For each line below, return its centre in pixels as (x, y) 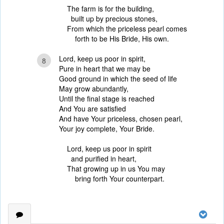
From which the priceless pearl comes (127, 28)
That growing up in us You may (116, 168)
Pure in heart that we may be (105, 68)
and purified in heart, (102, 158)
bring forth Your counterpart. (116, 178)
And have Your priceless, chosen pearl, (121, 118)
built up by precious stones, (112, 18)
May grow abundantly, (94, 88)
